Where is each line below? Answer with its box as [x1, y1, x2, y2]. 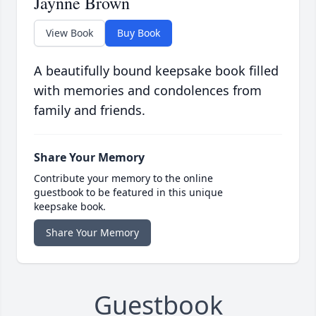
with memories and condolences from [34, 81, 262, 99]
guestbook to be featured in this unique [34, 185, 223, 199]
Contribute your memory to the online [34, 171, 213, 185]
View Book [46, 25, 93, 39]
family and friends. [34, 101, 145, 119]
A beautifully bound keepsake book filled [34, 61, 279, 79]
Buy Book [117, 25, 160, 39]
